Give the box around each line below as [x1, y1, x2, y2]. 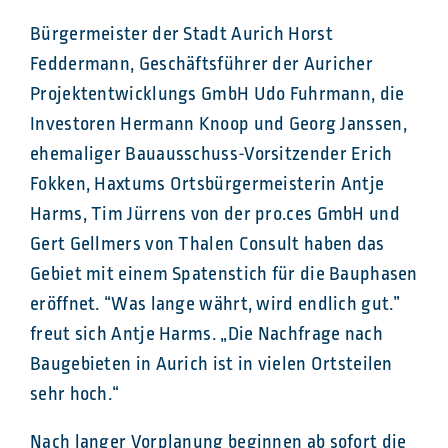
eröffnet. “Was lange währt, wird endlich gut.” [30, 291, 401, 318]
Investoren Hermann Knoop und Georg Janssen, [30, 111, 407, 138]
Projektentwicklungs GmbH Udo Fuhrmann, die [30, 81, 405, 108]
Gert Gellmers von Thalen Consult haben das [30, 231, 385, 258]
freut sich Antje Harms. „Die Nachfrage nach [30, 321, 383, 348]
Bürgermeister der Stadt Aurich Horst [30, 21, 333, 48]
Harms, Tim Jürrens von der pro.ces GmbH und [30, 201, 400, 228]
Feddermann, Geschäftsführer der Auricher [30, 51, 373, 78]
